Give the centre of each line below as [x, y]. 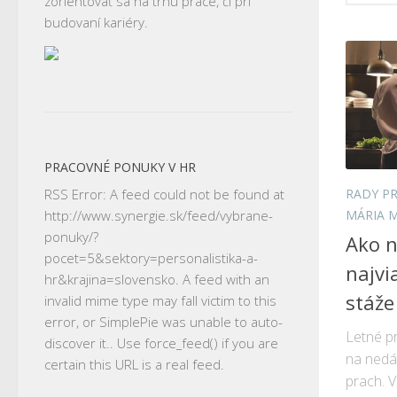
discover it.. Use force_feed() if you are [161, 343]
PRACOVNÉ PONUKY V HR [120, 167]
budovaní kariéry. [96, 23]
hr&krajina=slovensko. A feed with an [157, 280]
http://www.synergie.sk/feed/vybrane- [159, 216]
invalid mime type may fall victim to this [160, 301]
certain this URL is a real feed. [134, 365]
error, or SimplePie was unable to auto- [163, 322]
